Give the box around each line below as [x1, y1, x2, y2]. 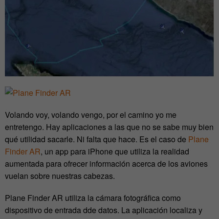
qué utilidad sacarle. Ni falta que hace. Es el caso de [5, 133, 188, 145]
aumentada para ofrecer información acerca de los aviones [5, 158, 208, 170]
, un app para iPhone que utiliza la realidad [41, 146, 189, 157]
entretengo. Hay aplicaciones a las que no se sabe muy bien [5, 121, 214, 133]
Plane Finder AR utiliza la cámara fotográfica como [5, 192, 181, 204]
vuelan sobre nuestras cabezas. [5, 170, 115, 182]
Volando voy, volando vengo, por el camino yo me [5, 109, 176, 121]
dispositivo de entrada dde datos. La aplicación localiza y [5, 204, 202, 216]
